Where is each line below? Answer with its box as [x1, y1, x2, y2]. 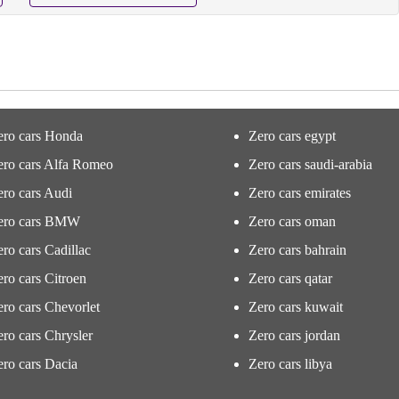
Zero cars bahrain [248, 242, 346, 257]
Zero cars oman [248, 214, 336, 229]
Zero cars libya [248, 356, 332, 371]
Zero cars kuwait [248, 299, 343, 314]
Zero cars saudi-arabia [248, 157, 372, 172]
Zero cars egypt [248, 128, 336, 143]
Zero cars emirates [248, 185, 351, 200]
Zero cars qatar [248, 271, 332, 286]
